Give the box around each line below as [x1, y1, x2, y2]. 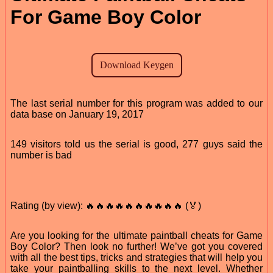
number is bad [10, 149, 72, 160]
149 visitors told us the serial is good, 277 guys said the [10, 138, 263, 149]
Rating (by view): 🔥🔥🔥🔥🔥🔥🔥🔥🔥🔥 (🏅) [10, 200, 201, 211]
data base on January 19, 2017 [10, 108, 144, 119]
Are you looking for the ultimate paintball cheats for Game [10, 230, 263, 241]
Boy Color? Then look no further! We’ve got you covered [10, 241, 263, 252]
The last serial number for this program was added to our [10, 97, 263, 108]
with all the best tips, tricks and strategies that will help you [10, 252, 263, 263]
